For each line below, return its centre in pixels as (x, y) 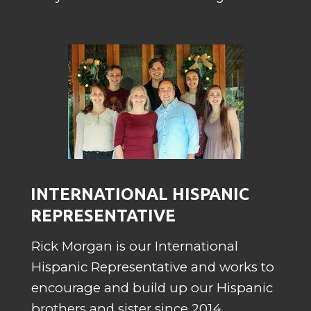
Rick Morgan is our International (135, 246)
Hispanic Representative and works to (153, 267)
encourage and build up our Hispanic (152, 288)
